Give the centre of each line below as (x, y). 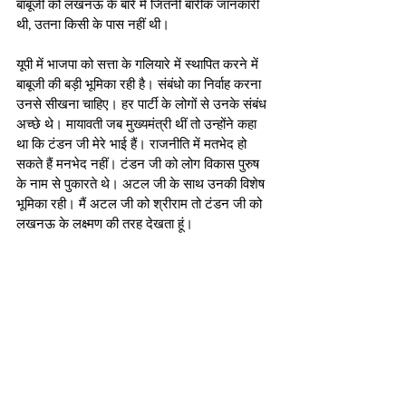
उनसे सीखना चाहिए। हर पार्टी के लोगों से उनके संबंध (143, 103)
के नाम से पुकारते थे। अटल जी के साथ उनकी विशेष (142, 183)
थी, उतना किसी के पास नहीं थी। (95, 24)
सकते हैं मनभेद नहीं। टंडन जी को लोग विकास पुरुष (140, 163)
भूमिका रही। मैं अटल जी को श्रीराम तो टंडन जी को (141, 203)
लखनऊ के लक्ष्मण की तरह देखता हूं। (106, 223)
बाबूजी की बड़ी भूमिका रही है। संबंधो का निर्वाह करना (140, 83)
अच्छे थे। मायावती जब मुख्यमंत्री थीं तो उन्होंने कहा (138, 123)
